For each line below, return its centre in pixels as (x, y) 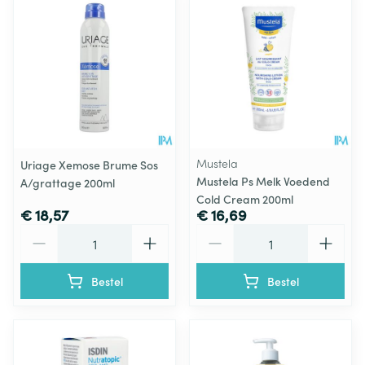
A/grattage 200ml (68, 182)
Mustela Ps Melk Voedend (263, 180)
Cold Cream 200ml (245, 198)
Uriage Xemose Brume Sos (89, 164)
